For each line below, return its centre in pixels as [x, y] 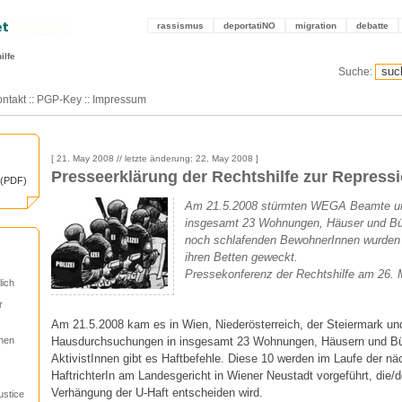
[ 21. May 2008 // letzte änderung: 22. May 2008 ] [155, 158]
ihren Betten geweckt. [241, 258]
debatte [372, 26]
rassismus [180, 26]
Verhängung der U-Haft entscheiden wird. [157, 392]
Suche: [355, 72]
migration [316, 26]
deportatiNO [249, 26]
